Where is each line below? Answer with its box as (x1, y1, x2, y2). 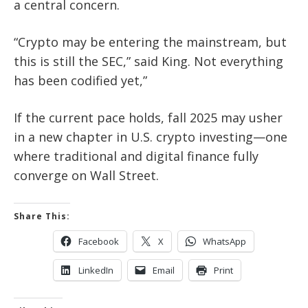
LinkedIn (78, 264, 113, 277)
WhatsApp (203, 235, 246, 248)
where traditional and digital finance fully (14, 148, 258, 165)
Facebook (78, 235, 119, 248)
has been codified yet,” (14, 72, 147, 89)
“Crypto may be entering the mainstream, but (14, 34, 287, 51)
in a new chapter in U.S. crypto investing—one (14, 129, 287, 146)
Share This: (14, 210, 70, 223)
